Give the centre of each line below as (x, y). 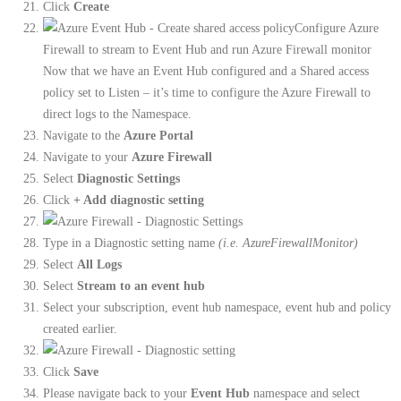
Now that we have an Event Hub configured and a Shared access (206, 71)
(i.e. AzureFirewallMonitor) (288, 243)
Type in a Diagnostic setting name (131, 243)
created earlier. (80, 329)
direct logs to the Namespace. (117, 114)
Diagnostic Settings (128, 179)
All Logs (99, 264)
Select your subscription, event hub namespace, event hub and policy (217, 307)
